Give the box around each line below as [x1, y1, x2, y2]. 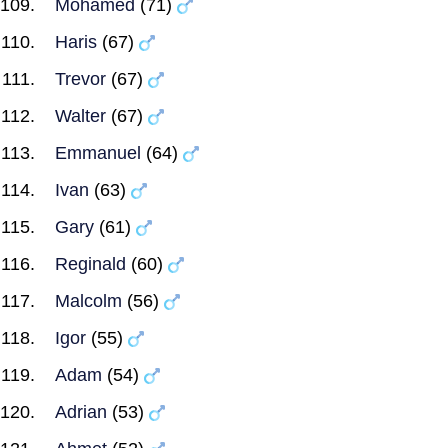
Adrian [55, 402, 107, 422]
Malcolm [55, 291, 122, 311]
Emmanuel [55, 143, 141, 163]
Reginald [55, 254, 126, 274]
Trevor [55, 69, 106, 89]
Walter [55, 106, 106, 126]
